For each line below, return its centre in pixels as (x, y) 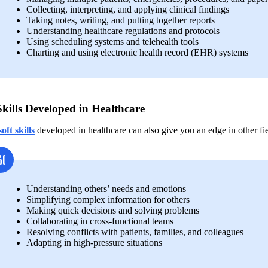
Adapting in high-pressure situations (97, 242)
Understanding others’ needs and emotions (107, 188)
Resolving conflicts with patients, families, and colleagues (135, 232)
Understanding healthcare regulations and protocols (123, 31)
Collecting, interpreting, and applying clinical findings (128, 9)
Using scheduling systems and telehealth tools (112, 41)
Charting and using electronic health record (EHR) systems (137, 52)
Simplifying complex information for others (108, 199)
